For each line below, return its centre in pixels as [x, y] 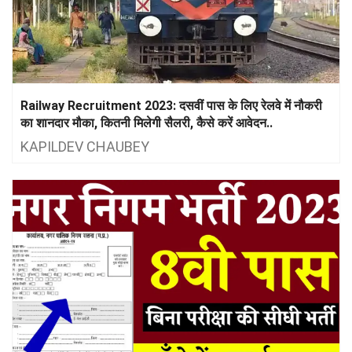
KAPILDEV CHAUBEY [85, 146]
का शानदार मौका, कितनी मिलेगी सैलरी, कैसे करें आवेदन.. [147, 123]
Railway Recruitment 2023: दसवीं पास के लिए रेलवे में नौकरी [171, 105]
